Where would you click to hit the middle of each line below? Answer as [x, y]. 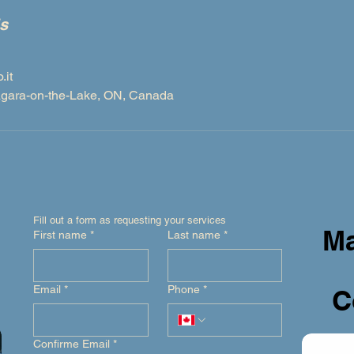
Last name [194, 235]
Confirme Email [72, 344]
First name [60, 235]
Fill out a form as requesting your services [130, 220]
